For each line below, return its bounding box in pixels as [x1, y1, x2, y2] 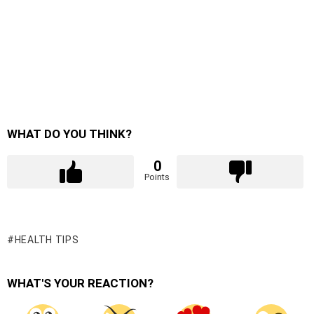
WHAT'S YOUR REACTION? [7, 275, 153, 290]
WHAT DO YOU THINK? [7, 126, 132, 141]
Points [144, 171, 170, 182]
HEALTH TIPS [14, 233, 79, 245]
